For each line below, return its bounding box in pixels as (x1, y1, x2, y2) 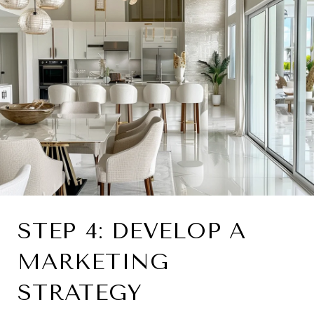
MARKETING (18, 248, 169, 275)
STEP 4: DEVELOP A (18, 217, 246, 244)
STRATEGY (18, 279, 142, 306)
